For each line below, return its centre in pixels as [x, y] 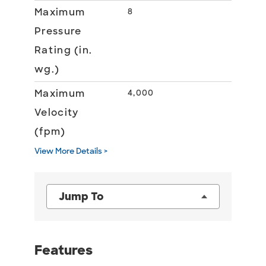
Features [64, 250]
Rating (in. [64, 50]
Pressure [58, 31]
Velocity [57, 113]
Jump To [81, 197]
